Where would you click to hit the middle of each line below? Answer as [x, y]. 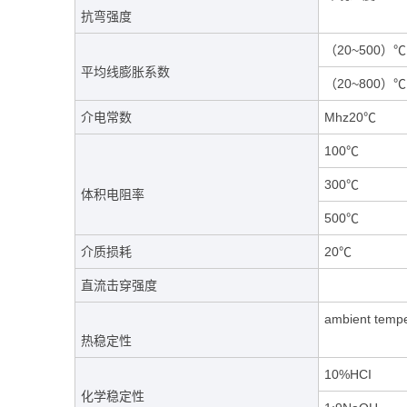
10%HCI [348, 374]
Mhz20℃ [350, 117]
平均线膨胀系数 [125, 72]
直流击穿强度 [119, 285]
